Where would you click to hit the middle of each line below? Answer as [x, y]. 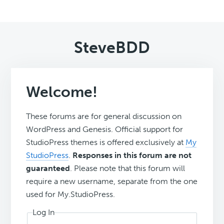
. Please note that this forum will [128, 168]
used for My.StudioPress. [71, 194]
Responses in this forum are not [132, 155]
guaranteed [48, 168]
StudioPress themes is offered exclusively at [106, 142]
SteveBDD [112, 48]
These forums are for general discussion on [104, 116]
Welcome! [62, 92]
